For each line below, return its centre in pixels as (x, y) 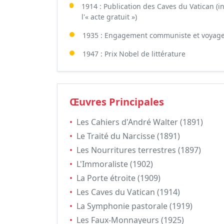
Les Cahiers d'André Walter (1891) (140, 122)
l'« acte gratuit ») (109, 17)
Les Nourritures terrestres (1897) (139, 150)
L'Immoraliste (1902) (115, 164)
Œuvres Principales (117, 102)
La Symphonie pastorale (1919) (134, 206)
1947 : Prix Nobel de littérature (134, 54)
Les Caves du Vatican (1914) (128, 192)
